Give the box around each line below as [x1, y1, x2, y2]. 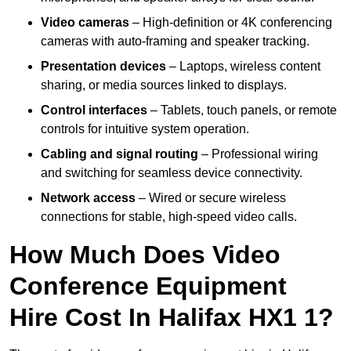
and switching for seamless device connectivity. [41, 166, 302, 180]
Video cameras [41, 16, 129, 30]
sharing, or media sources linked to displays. [41, 78, 287, 92]
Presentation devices [41, 60, 166, 74]
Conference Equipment [9, 272, 287, 301]
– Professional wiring [198, 147, 318, 161]
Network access [41, 191, 136, 205]
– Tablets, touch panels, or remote [147, 103, 337, 118]
